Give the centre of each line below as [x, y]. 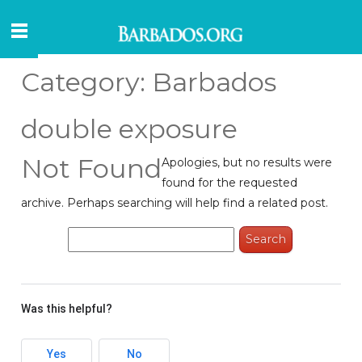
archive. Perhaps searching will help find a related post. [175, 203]
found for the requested [230, 183]
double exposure [130, 129]
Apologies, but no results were [247, 163]
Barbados [215, 82]
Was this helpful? [67, 308]
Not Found [92, 169]
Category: [87, 82]
